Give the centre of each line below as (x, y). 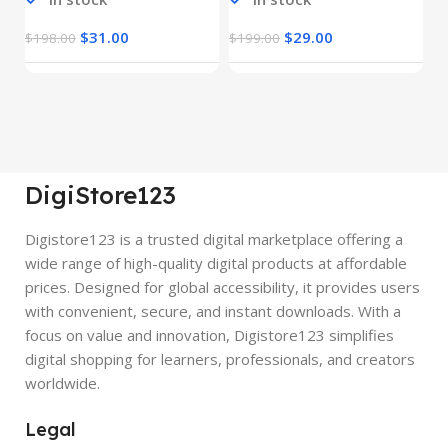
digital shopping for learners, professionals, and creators (220, 359)
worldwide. (62, 383)
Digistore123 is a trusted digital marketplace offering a (214, 239)
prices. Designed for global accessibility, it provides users (222, 287)
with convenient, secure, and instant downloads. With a (213, 311)
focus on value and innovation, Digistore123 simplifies (209, 335)
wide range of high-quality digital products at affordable (216, 263)
